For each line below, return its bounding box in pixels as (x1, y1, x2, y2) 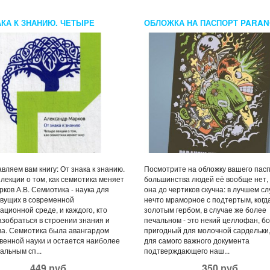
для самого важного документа (144, 234, 250, 245)
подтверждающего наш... (144, 245, 230, 256)
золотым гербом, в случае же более (144, 204, 266, 215)
